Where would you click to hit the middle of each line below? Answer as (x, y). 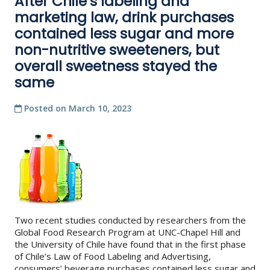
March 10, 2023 (100, 108)
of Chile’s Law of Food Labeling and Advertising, (113, 256)
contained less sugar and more (124, 33)
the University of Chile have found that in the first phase (130, 244)
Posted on (45, 108)
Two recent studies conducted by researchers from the (130, 220)
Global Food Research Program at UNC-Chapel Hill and (127, 232)
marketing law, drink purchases (124, 17)
